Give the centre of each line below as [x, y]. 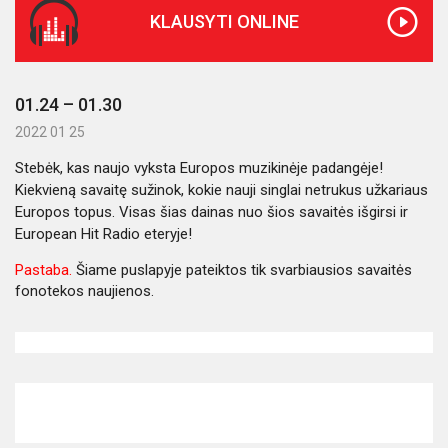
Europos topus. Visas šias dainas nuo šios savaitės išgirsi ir [211, 212]
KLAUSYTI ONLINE [224, 21]
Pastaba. [43, 270]
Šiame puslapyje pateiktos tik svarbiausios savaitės [242, 270]
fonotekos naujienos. [84, 291]
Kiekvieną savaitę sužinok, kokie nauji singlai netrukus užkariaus [221, 190]
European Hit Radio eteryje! [103, 234]
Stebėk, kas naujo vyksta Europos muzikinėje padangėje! [199, 168]
